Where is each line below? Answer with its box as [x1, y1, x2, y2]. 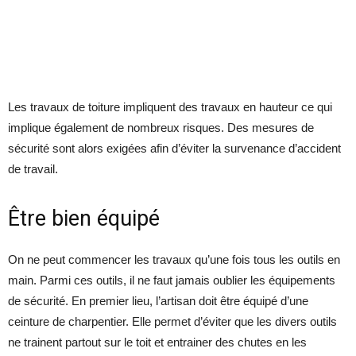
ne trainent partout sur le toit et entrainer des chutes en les [8, 335, 307, 349]
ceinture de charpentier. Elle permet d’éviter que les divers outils [8, 315, 337, 328]
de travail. [8, 162, 58, 176]
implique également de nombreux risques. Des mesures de [8, 121, 314, 134]
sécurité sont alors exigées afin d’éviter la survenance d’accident [8, 141, 341, 155]
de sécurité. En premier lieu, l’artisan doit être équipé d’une [8, 294, 308, 308]
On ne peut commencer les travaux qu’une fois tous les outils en [8, 253, 340, 266]
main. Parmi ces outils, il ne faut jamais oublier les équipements [8, 273, 335, 287]
